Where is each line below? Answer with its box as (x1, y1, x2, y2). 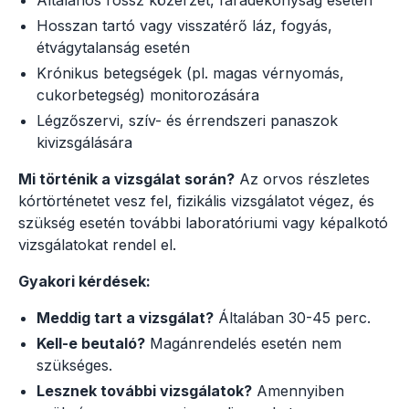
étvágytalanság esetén (37, 37, 190, 57)
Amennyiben (252, 381, 344, 400)
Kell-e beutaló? (37, 333, 145, 352)
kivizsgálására (37, 132, 132, 152)
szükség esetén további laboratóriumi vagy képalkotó (18, 213, 388, 232)
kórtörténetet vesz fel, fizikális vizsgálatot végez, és (18, 191, 374, 210)
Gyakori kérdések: (18, 271, 151, 290)
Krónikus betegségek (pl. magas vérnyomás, (37, 63, 344, 82)
